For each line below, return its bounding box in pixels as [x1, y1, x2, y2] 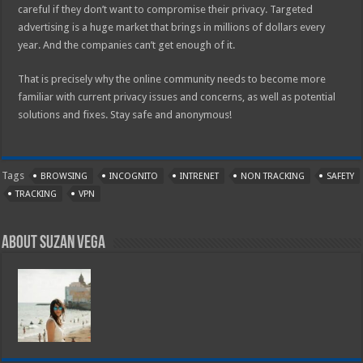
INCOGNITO [109, 170, 159, 181]
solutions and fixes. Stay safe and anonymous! [18, 108, 233, 121]
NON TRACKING [241, 170, 305, 181]
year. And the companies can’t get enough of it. [18, 38, 236, 51]
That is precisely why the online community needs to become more [18, 72, 327, 85]
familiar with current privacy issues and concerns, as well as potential [18, 90, 336, 103]
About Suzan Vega [2, 233, 106, 253]
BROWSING [41, 170, 88, 181]
